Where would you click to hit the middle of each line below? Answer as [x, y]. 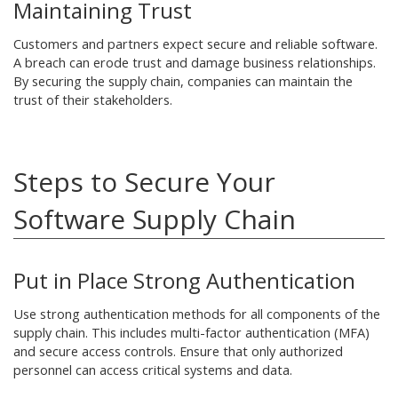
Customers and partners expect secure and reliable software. [195, 44]
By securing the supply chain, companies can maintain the [183, 81]
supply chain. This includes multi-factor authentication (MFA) [191, 333]
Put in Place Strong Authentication [184, 280]
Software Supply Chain [155, 219]
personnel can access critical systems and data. [153, 370]
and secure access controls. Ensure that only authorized [178, 351]
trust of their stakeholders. [93, 100]
